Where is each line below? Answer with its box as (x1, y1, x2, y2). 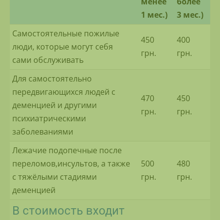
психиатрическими (12, 113, 86, 124)
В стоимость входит (12, 204, 125, 218)
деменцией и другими (12, 100, 97, 111)
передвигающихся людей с (12, 86, 115, 98)
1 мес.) (141, 9, 167, 21)
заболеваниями (12, 126, 73, 137)
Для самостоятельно (12, 73, 92, 84)
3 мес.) (177, 9, 203, 21)
